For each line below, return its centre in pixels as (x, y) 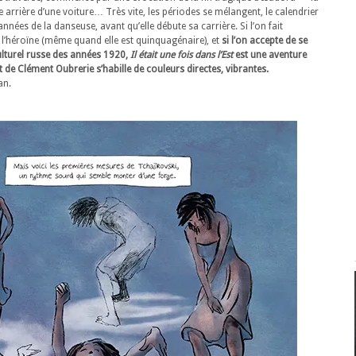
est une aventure (270, 55)
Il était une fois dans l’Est (182, 55)
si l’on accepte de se (265, 41)
